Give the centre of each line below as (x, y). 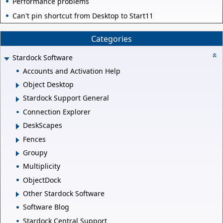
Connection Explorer (57, 111)
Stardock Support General (66, 98)
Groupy (35, 152)
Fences (34, 139)
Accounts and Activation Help (72, 71)
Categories (111, 39)
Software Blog (46, 207)
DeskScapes (43, 125)
